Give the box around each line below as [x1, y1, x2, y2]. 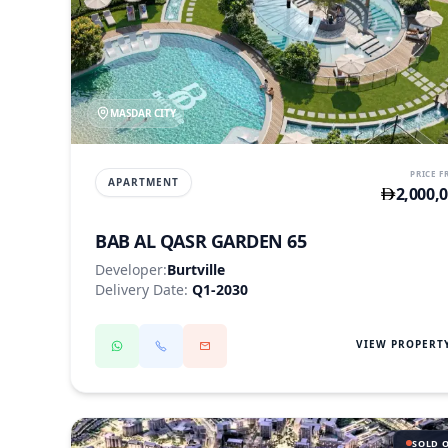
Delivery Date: [95, 279, 192, 299]
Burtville [167, 259, 225, 279]
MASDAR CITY [110, 105, 176, 120]
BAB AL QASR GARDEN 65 [95, 228, 307, 253]
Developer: [95, 259, 167, 279]
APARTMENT [108, 174, 179, 189]
